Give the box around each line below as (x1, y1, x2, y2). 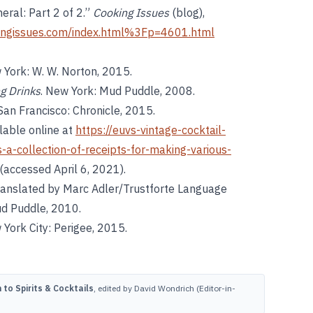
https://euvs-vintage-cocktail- (75, 123, 226, 137)
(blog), (169, 6, 205, 20)
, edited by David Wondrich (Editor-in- (94, 283, 235, 293)
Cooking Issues (93, 6, 169, 20)
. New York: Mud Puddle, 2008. (41, 84, 195, 98)
